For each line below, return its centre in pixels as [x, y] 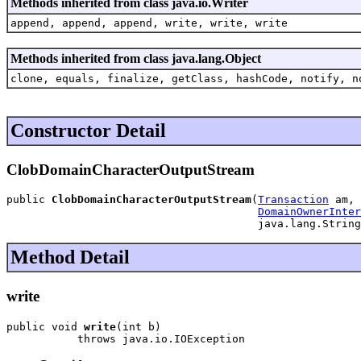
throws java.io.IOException [126, 338]
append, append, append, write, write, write [149, 23]
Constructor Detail [88, 130]
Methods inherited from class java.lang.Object [136, 58]
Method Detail [70, 257]
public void [45, 326]
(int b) [139, 326]
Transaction [293, 200]
